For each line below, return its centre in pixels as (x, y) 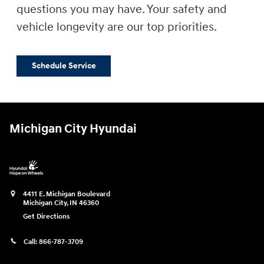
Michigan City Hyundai (73, 129)
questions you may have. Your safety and (122, 9)
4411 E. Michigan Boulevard (67, 194)
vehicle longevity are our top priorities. (117, 27)
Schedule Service (64, 66)
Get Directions (47, 217)
